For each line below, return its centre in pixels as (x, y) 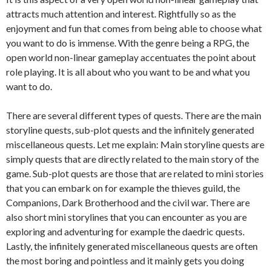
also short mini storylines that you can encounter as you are (126, 217)
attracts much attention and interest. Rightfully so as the (121, 14)
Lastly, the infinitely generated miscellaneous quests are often (132, 246)
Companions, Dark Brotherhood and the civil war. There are (128, 202)
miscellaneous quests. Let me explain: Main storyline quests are (135, 144)
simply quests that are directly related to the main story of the (132, 159)
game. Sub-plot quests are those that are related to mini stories (135, 173)
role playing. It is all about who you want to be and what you (128, 72)
